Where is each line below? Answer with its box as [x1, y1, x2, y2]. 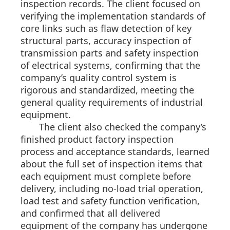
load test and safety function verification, [21, 195, 200, 207]
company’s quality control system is [21, 71, 177, 84]
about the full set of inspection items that [21, 158, 203, 170]
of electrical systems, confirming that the [21, 59, 200, 72]
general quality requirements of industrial [21, 96, 203, 109]
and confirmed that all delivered [21, 207, 160, 220]
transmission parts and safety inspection [21, 47, 199, 60]
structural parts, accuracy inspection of [21, 34, 191, 47]
